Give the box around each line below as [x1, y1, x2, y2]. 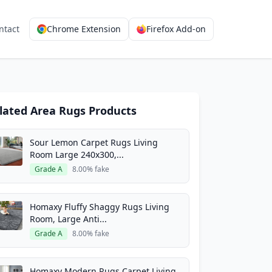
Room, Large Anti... [30, 213, 107, 225]
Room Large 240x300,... [30, 149, 124, 160]
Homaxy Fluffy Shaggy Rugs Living [30, 201, 169, 212]
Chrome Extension [47, 23, 121, 35]
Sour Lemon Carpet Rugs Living [30, 137, 158, 148]
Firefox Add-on [146, 23, 206, 35]
